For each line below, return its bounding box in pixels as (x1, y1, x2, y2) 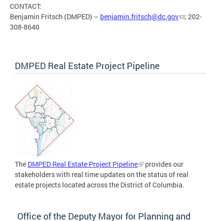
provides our (144, 159, 184, 169)
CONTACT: (10, 1, 45, 11)
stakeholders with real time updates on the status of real (15, 169, 188, 179)
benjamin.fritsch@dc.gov (100, 11, 179, 21)
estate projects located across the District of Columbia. (15, 180, 184, 189)
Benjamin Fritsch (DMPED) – (10, 11, 100, 21)
